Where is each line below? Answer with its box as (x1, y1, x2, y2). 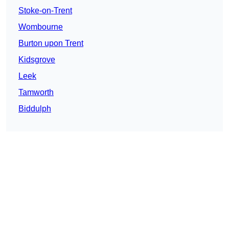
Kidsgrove (18, 55, 55, 64)
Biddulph (18, 104, 51, 113)
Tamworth (18, 88, 54, 97)
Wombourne (18, 22, 63, 32)
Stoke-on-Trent (18, 6, 72, 15)
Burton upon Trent (18, 39, 83, 48)
